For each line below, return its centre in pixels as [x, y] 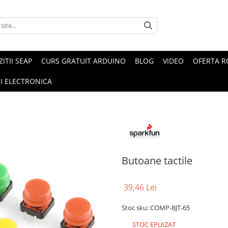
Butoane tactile [157, 160]
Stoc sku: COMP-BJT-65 [156, 207]
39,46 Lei [140, 187]
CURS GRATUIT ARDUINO [83, 61]
